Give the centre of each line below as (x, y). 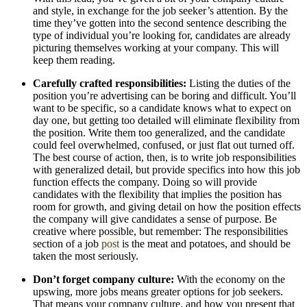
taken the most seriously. (86, 256)
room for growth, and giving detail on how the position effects (167, 206)
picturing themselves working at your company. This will (156, 47)
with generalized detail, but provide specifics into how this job (167, 169)
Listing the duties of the (240, 83)
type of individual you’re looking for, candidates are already (162, 35)
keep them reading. (74, 60)
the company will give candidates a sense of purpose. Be (155, 219)
